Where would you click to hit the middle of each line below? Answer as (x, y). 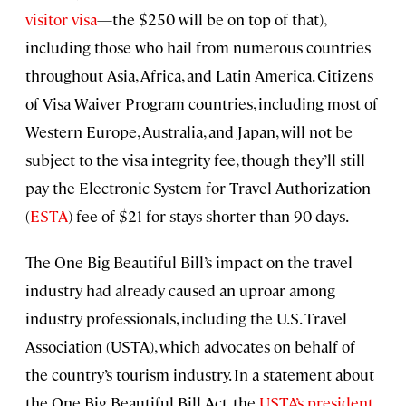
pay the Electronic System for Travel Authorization (198, 188)
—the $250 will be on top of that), (211, 19)
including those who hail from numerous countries (198, 48)
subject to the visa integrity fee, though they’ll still (195, 160)
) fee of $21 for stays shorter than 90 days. (208, 216)
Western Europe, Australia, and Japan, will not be (189, 132)
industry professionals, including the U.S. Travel (186, 319)
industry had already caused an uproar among (180, 290)
